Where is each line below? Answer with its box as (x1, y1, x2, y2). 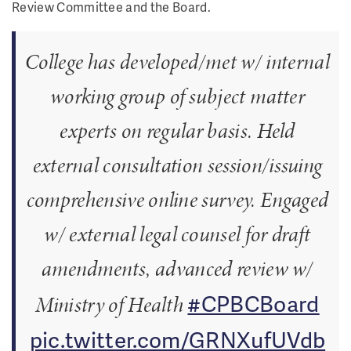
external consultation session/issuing (32, 150, 323, 179)
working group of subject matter (50, 81, 305, 110)
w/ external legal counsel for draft (44, 219, 311, 248)
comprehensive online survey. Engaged (26, 185, 329, 214)
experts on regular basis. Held (60, 116, 295, 145)
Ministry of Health (35, 290, 188, 319)
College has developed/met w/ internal (25, 47, 330, 76)
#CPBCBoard (187, 288, 320, 318)
